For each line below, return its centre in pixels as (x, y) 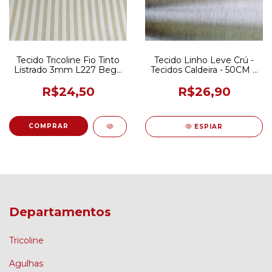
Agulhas (26, 264)
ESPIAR (209, 126)
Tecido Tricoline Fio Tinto (68, 60)
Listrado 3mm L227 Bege (68, 70)
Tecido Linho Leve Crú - (204, 60)
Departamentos (60, 212)
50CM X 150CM (68, 79)
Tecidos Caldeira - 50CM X (204, 70)
